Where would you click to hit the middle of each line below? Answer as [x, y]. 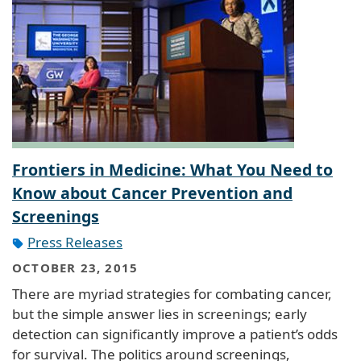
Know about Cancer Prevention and [152, 193]
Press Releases [75, 242]
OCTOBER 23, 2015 [75, 268]
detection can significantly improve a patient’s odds [175, 334]
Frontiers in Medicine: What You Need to [172, 169]
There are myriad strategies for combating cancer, [172, 293]
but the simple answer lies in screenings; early [160, 313]
